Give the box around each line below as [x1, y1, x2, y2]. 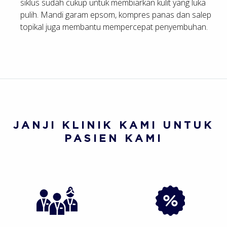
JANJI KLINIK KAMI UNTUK [13, 119, 214, 130]
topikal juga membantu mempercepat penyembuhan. [20, 21, 208, 32]
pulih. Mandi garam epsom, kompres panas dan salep [20, 9, 211, 20]
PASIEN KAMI [64, 132, 163, 143]
